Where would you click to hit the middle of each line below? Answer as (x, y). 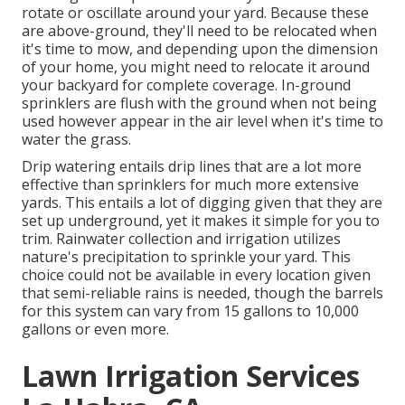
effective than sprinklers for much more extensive (190, 185)
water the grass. (76, 140)
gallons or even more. (95, 330)
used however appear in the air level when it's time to (202, 122)
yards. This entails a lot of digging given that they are (202, 203)
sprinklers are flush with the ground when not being (199, 104)
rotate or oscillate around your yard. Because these (195, 13)
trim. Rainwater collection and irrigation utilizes (181, 239)
